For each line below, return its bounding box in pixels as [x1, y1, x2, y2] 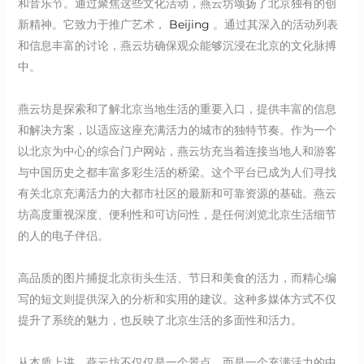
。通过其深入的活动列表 [209, 16, 338, 32]
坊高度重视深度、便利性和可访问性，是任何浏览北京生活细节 [17, 206, 336, 222]
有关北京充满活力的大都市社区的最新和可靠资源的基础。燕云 [17, 185, 336, 201]
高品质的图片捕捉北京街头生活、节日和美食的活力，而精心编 [17, 270, 336, 285]
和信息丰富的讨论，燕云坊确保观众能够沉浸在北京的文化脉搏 [17, 37, 336, 53]
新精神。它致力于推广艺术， [17, 16, 169, 32]
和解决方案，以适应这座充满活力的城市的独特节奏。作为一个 [17, 122, 336, 137]
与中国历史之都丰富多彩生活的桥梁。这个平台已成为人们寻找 [17, 164, 336, 180]
